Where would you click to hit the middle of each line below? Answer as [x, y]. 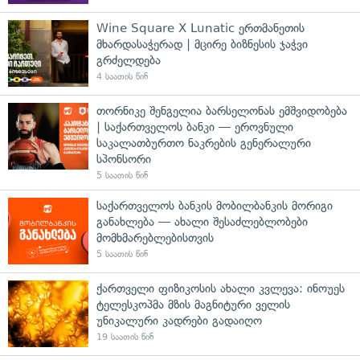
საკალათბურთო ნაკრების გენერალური [204, 143]
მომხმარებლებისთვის [155, 237]
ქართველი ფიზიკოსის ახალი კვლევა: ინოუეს [221, 288]
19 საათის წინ [125, 337]
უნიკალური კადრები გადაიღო [179, 320]
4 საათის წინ [122, 76]
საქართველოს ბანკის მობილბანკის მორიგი [215, 205]
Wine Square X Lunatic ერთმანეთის [200, 28]
